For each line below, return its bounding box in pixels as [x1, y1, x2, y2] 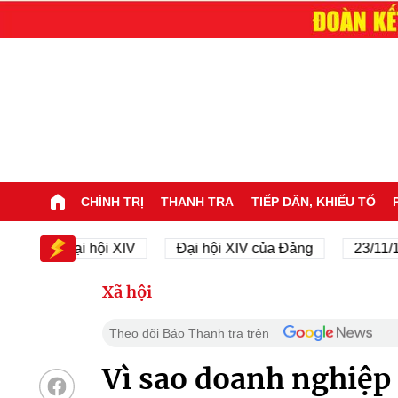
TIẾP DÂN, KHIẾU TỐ [251, 194, 376, 209]
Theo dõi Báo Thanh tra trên [108, 325, 269, 340]
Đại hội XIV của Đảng [136, 240, 274, 256]
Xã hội [101, 281, 152, 302]
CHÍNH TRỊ [80, 194, 144, 209]
